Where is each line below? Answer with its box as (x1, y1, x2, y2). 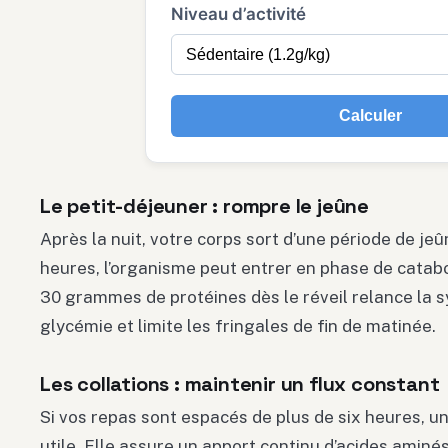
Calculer (338, 107, 402, 125)
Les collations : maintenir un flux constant (40, 371, 440, 398)
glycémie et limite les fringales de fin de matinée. (40, 316, 436, 337)
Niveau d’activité (171, 4, 306, 25)
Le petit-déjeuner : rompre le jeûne (40, 193, 369, 220)
